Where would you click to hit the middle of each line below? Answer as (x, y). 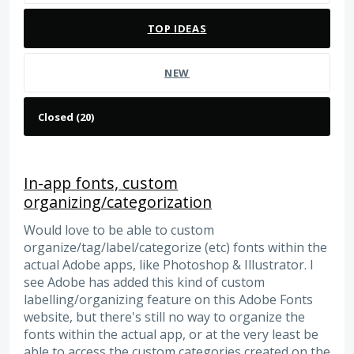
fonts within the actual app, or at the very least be (171, 334)
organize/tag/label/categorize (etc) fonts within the (175, 247)
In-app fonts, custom (101, 183)
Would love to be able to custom (119, 230)
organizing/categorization (118, 201)
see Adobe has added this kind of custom (144, 282)
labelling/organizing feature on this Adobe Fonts (168, 299)
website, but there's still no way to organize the (164, 316)
